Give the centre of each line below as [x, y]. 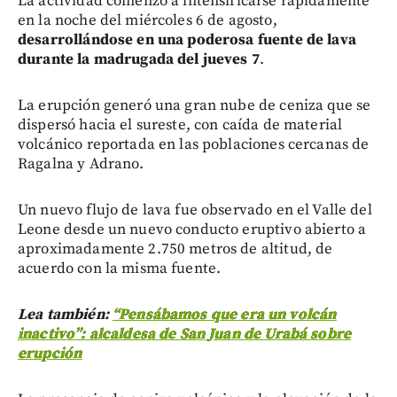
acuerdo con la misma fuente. [120, 269]
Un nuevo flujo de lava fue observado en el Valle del [195, 210]
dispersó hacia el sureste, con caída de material [180, 125]
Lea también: [65, 315]
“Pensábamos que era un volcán [224, 315]
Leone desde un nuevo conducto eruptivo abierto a [192, 230]
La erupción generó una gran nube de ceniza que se [195, 106]
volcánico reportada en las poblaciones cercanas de [194, 145]
